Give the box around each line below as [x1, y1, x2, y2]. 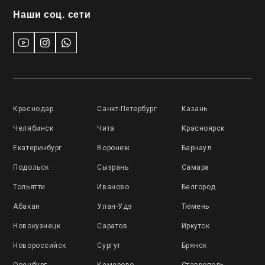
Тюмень [181, 202, 209, 211]
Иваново [97, 183, 130, 191]
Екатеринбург [13, 144, 62, 152]
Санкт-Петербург [97, 105, 157, 113]
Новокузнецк [13, 222, 61, 230]
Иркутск [181, 222, 210, 230]
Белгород [181, 183, 216, 191]
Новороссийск [13, 241, 66, 250]
